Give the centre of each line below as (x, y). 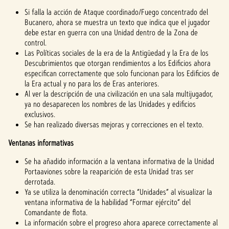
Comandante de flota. (56, 212)
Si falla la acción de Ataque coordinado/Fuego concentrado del (116, 12)
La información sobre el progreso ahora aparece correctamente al (121, 223)
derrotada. (40, 182)
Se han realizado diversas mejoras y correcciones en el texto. (114, 124)
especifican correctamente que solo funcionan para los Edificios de (122, 73)
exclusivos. (40, 114)
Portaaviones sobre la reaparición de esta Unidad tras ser (109, 171)
